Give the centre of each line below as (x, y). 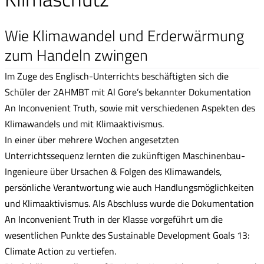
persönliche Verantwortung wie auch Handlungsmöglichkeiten (129, 187)
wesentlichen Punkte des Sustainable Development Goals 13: (127, 235)
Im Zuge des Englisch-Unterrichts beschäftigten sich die (117, 76)
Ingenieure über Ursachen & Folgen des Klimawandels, (113, 171)
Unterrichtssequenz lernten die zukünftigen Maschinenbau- (125, 155)
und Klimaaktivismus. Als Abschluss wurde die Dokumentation (129, 203)
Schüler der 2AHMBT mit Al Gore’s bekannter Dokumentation (128, 92)
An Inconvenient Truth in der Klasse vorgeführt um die (114, 219)
